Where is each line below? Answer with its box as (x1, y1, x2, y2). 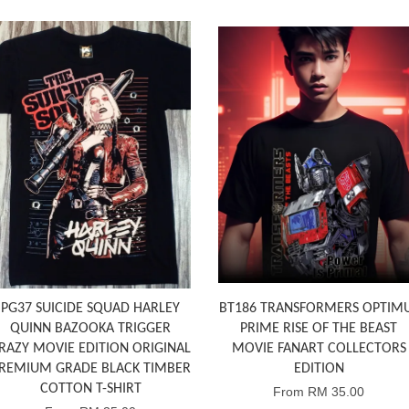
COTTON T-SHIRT (39, 381, 142, 396)
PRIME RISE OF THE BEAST (240, 320, 397, 336)
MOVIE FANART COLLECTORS (231, 341, 406, 356)
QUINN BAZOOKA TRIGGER (10, 320, 171, 336)
